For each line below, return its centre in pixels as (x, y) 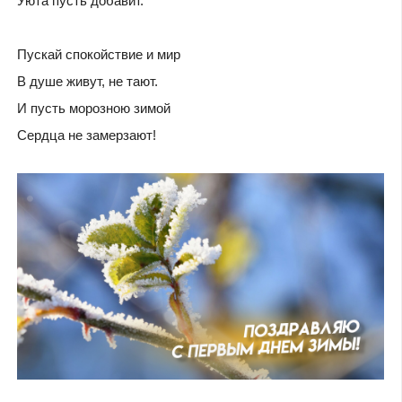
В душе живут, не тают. (87, 82)
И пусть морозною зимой (93, 109)
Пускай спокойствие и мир (98, 55)
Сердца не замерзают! (86, 135)
